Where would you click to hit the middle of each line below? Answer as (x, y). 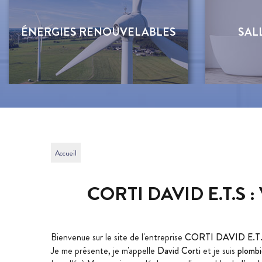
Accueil (66, 153)
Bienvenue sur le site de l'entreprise (118, 237)
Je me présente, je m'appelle (104, 251)
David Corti (179, 251)
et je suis (219, 251)
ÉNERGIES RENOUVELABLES (98, 32)
